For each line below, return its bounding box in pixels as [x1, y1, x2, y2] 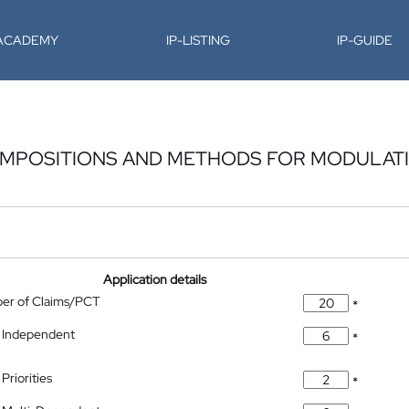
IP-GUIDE [337, 32, 393, 48]
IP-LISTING [165, 32, 230, 48]
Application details [103, 271, 207, 288]
